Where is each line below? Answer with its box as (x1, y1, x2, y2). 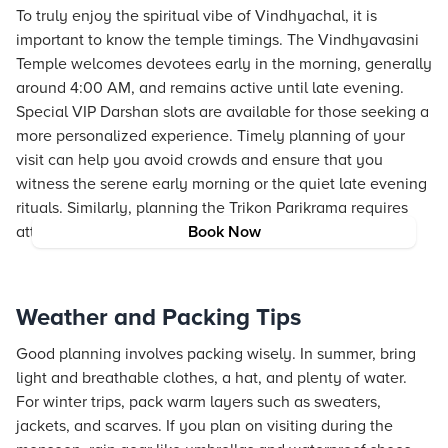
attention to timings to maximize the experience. (16, 222, 356, 242)
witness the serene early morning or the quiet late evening (16, 174, 427, 194)
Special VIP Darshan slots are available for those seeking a (16, 102, 429, 122)
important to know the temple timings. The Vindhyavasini (16, 30, 419, 50)
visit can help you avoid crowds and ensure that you (16, 150, 383, 170)
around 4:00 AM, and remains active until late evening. (16, 78, 404, 98)
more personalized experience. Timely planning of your (16, 126, 405, 146)
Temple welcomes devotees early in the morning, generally (16, 54, 432, 74)
